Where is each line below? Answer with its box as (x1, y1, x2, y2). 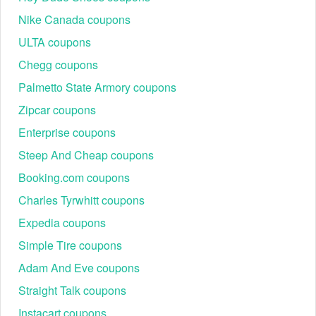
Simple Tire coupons (18, 237, 122, 253)
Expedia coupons (18, 214, 106, 231)
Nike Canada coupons (18, 11, 130, 28)
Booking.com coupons (18, 169, 130, 186)
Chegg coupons (18, 56, 98, 73)
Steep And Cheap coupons (18, 147, 154, 163)
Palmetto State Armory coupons (18, 79, 176, 95)
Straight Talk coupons (18, 282, 126, 298)
